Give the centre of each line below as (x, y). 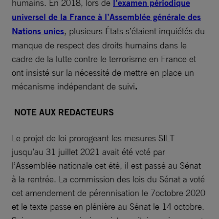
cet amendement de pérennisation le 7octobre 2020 (109, 192)
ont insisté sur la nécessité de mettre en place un (103, 72)
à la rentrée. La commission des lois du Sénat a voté (108, 179)
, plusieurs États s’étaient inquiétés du (134, 31)
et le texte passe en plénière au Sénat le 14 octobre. (108, 206)
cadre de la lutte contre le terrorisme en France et (104, 58)
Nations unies (38, 31)
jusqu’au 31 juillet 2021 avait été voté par (88, 151)
